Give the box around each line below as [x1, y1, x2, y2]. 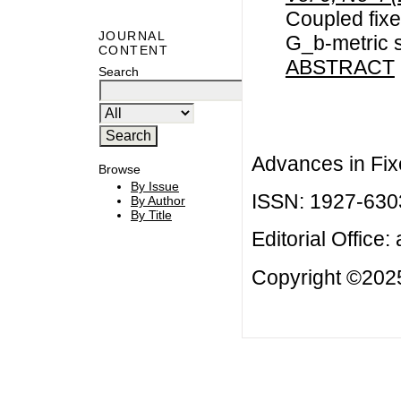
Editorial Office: [251, 227, 396, 252]
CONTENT [98, 43, 169, 58]
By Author [131, 193, 185, 209]
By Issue [131, 179, 179, 194]
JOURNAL [98, 29, 166, 44]
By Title [131, 208, 172, 223]
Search [98, 64, 139, 79]
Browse [98, 161, 141, 176]
